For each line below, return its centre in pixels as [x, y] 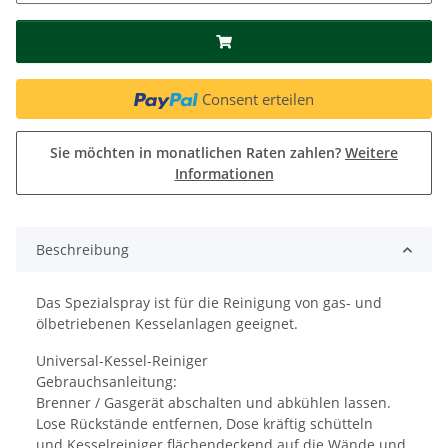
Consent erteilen [257, 99]
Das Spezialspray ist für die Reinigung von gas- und [209, 303]
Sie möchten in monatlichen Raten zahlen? [197, 153]
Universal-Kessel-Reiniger [122, 361]
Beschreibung [82, 250]
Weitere [371, 153]
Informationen [224, 174]
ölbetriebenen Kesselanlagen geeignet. [167, 324]
